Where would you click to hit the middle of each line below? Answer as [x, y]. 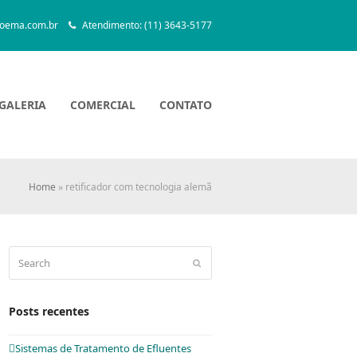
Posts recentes [49, 311]
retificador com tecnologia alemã [139, 186]
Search [24, 254]
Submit [213, 263]
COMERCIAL [103, 104]
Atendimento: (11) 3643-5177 [146, 25]
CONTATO [186, 104]
